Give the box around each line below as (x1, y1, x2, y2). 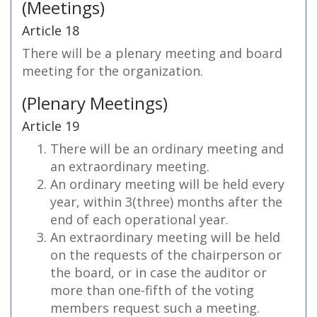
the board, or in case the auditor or (50, 264, 267, 281)
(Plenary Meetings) (22, 91, 168, 115)
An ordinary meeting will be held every (50, 175, 284, 192)
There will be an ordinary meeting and (50, 140, 284, 157)
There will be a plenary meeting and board (22, 45, 282, 62)
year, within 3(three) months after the (50, 193, 282, 210)
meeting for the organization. (22, 62, 203, 79)
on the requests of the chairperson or (50, 246, 282, 263)
